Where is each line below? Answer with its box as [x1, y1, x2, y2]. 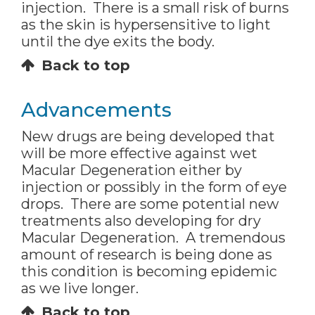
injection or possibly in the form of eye [21, 179, 287, 196]
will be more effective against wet [21, 145, 257, 162]
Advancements [21, 98, 172, 122]
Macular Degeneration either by [21, 162, 242, 179]
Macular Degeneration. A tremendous [21, 229, 285, 247]
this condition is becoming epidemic [21, 263, 277, 281]
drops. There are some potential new [21, 195, 279, 213]
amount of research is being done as [21, 246, 272, 264]
